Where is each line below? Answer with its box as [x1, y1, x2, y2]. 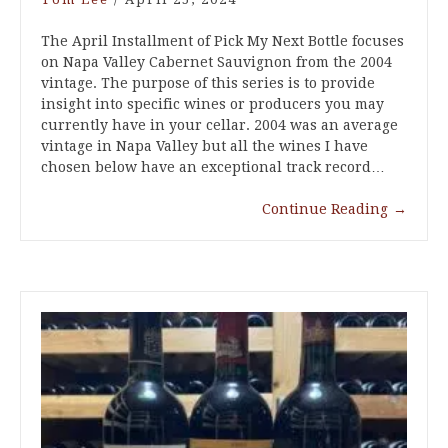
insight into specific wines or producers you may [41, 96, 384, 113]
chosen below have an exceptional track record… [41, 159, 385, 176]
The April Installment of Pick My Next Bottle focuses [41, 33, 404, 50]
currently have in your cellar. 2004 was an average [41, 117, 398, 134]
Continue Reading [262, 201, 388, 218]
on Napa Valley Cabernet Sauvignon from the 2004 [41, 54, 392, 71]
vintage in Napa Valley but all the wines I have [41, 138, 368, 155]
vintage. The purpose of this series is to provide [41, 75, 375, 92]
